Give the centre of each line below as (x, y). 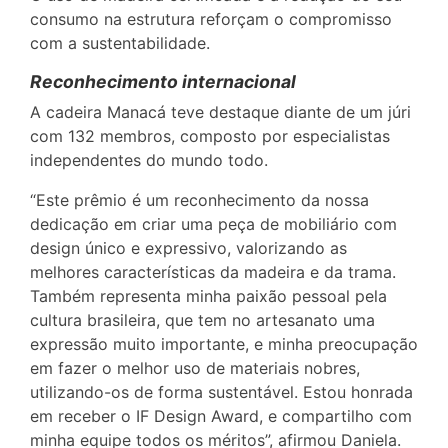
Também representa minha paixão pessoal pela (208, 295)
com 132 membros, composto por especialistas (210, 135)
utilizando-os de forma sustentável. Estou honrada (221, 391)
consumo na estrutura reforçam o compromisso (211, 18)
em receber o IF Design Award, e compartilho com (221, 415)
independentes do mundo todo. (149, 159)
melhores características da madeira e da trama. (213, 271)
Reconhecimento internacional (163, 81)
